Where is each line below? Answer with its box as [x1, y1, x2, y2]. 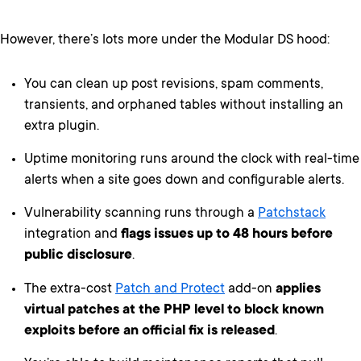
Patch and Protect [115, 281, 225, 297]
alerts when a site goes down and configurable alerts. [24, 172, 344, 189]
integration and [24, 227, 121, 243]
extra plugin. [24, 118, 99, 135]
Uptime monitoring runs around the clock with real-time [24, 151, 359, 168]
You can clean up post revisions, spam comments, [24, 77, 323, 93]
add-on [225, 281, 276, 297]
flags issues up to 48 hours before [121, 227, 333, 243]
